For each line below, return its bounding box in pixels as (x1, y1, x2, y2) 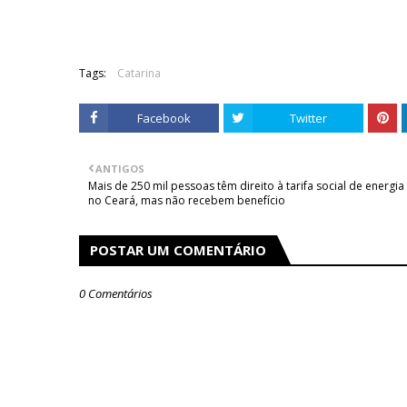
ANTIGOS (95, 162, 144, 175)
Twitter (289, 110, 327, 126)
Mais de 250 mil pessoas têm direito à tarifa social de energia (88, 178, 404, 194)
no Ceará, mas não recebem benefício (88, 193, 285, 208)
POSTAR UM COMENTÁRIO (90, 241, 266, 259)
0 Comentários (79, 285, 153, 302)
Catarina (117, 65, 161, 81)
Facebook (136, 110, 191, 126)
